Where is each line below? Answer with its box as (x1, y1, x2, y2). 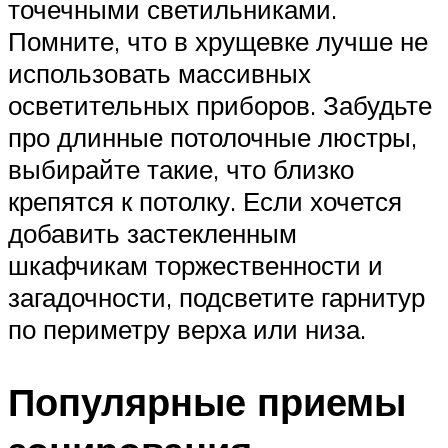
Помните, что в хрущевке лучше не (8, 25, 428, 58)
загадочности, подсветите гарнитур (8, 281, 425, 314)
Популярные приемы (8, 377, 406, 427)
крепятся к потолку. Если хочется (8, 185, 402, 218)
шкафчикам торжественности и (8, 249, 383, 282)
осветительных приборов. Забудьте (8, 89, 432, 122)
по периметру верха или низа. (8, 313, 366, 346)
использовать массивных (8, 57, 311, 90)
